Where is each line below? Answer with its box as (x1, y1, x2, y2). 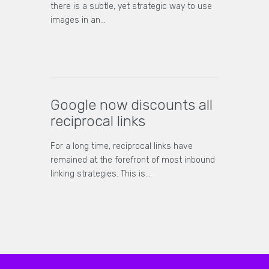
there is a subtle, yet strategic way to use (50, 1, 212, 12)
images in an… (50, 15, 106, 26)
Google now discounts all (50, 97, 213, 114)
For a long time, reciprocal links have (50, 141, 193, 152)
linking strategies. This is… (50, 169, 151, 180)
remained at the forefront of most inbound (50, 155, 215, 166)
